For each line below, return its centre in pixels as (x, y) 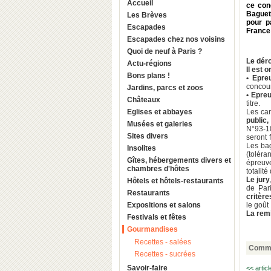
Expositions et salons (164, 205)
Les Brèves (147, 15)
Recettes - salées (163, 242)
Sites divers (148, 136)
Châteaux (144, 100)
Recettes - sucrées (165, 254)
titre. (253, 103)
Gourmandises (152, 229)
